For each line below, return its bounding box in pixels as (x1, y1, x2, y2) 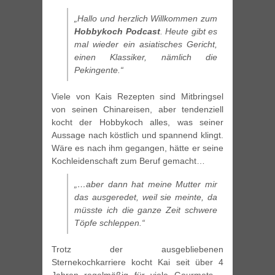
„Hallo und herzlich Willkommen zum (74, 14, 217, 24)
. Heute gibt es (160, 26, 217, 37)
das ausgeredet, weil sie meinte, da (74, 192, 217, 203)
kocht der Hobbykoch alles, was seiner (52, 117, 223, 128)
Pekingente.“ (74, 65, 123, 76)
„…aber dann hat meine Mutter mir (74, 179, 217, 190)
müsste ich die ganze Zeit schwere (74, 205, 217, 215)
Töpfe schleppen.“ (74, 218, 145, 228)
